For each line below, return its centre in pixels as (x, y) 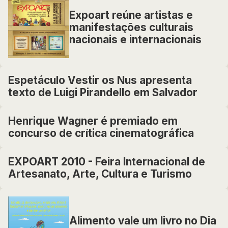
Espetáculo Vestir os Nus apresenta (100, 80)
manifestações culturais (131, 27)
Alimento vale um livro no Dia (143, 221)
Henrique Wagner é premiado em (93, 121)
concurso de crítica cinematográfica (101, 133)
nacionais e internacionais (135, 39)
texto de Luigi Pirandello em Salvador (103, 92)
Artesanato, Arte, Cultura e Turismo (100, 174)
